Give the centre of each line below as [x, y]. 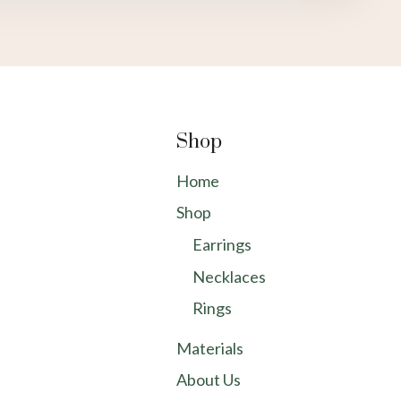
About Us [208, 380]
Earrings [222, 244]
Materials [209, 348]
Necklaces [229, 276]
